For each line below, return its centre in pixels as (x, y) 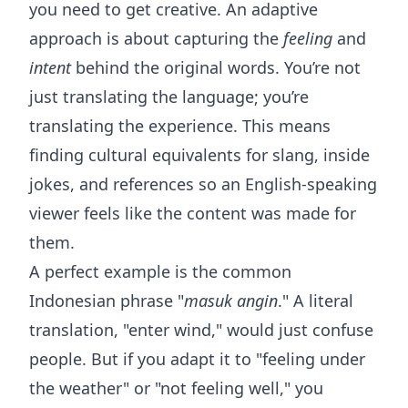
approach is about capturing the (156, 38)
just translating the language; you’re (169, 97)
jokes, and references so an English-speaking (203, 184)
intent (50, 67)
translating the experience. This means (180, 126)
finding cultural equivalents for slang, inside (199, 155)
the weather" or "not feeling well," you (176, 388)
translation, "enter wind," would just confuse (201, 330)
